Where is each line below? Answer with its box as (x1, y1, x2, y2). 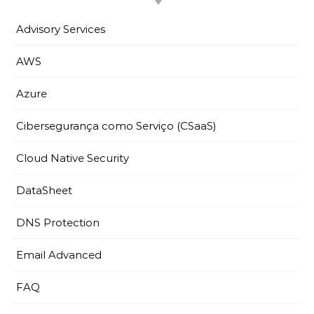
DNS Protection (16, 216, 100, 230)
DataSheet (16, 184, 72, 198)
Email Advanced (16, 248, 102, 262)
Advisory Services (16, 22, 105, 36)
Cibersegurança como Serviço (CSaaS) (16, 119, 217, 133)
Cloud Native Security (16, 151, 129, 165)
